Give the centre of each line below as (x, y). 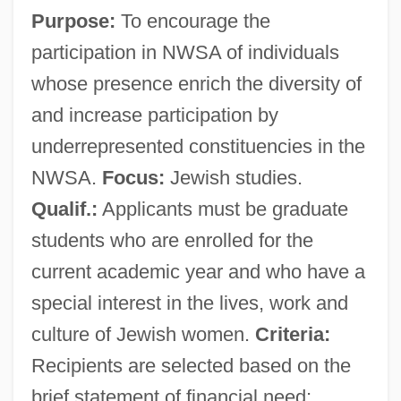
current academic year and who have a (198, 271)
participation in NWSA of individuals (185, 52)
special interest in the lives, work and (189, 303)
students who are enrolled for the (172, 240)
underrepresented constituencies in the (198, 146)
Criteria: (292, 334)
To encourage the (192, 21)
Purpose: (73, 21)
